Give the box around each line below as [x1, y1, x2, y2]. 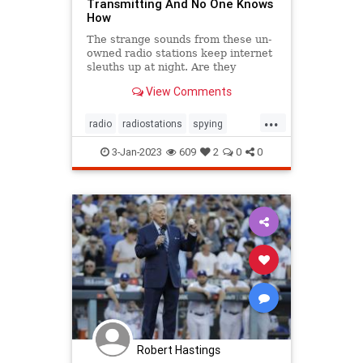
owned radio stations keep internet [86, 47, 272, 60]
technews [89, 143, 134, 156]
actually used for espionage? [86, 75, 238, 88]
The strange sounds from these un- [86, 33, 271, 46]
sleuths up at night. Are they [86, 61, 236, 74]
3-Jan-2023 [109, 145, 162, 160]
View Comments [143, 83, 232, 99]
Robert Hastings [137, 343, 220, 358]
